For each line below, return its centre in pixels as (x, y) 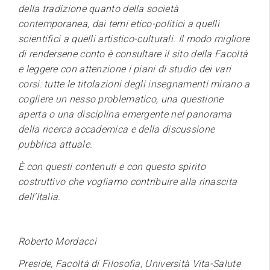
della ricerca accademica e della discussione (117, 129)
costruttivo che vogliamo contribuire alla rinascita (128, 181)
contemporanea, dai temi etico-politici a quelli (119, 24)
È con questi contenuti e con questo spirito (112, 166)
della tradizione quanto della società (99, 8)
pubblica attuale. (55, 144)
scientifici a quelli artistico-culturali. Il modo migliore (134, 39)
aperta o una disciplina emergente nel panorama (125, 114)
